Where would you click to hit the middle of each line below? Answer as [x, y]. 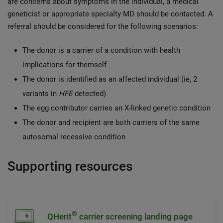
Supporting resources [70, 166]
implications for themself [64, 65]
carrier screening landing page [135, 216]
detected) [89, 94]
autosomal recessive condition [74, 137]
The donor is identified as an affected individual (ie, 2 [110, 79]
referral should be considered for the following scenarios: [104, 26]
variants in [41, 94]
